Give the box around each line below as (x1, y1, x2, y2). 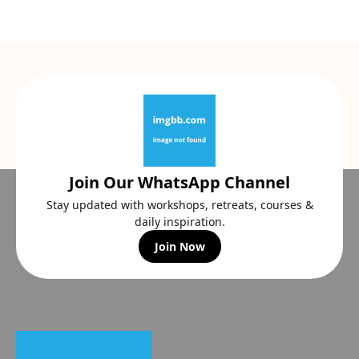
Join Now (154, 239, 205, 254)
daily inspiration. (134, 214, 225, 229)
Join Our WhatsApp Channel (69, 171, 290, 193)
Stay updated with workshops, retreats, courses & (46, 197, 313, 212)
